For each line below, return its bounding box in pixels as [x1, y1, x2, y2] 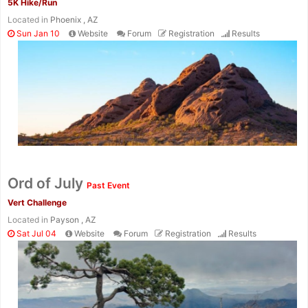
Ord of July [8, 174, 87, 192]
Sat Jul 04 [14, 228, 56, 239]
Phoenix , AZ [50, 14, 98, 25]
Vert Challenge [8, 197, 67, 208]
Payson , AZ [50, 214, 96, 225]
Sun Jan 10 [14, 28, 60, 39]
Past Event [87, 179, 130, 190]
